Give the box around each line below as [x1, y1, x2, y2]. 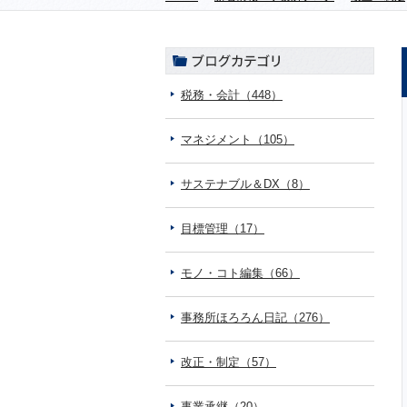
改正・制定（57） [181, 355, 276, 369]
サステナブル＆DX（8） [181, 177, 310, 191]
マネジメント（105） [181, 133, 294, 146]
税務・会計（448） [181, 88, 283, 102]
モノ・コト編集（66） [181, 266, 300, 280]
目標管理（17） [181, 222, 264, 235]
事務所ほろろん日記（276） [181, 311, 330, 324]
